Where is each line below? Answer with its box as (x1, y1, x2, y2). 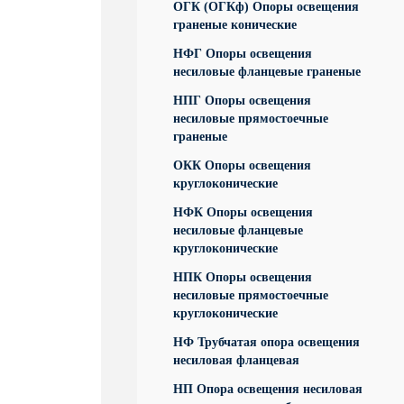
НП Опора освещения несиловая (173, 382, 363, 396)
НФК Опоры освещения (173, 206, 313, 219)
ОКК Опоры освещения (173, 159, 311, 172)
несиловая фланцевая (173, 353, 299, 367)
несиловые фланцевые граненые (173, 65, 361, 78)
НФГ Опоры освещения (173, 47, 312, 60)
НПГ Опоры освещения (173, 94, 311, 107)
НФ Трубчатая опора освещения (173, 335, 360, 349)
